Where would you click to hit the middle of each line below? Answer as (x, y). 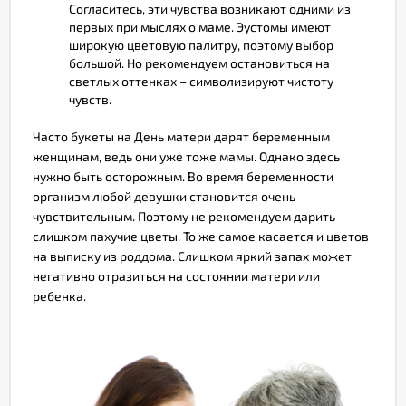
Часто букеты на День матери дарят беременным (181, 136)
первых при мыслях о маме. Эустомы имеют (200, 26)
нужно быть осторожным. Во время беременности (183, 176)
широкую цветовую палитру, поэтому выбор (201, 44)
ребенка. (59, 295)
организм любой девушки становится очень (164, 196)
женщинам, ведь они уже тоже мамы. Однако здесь (186, 156)
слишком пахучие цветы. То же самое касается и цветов (201, 236)
